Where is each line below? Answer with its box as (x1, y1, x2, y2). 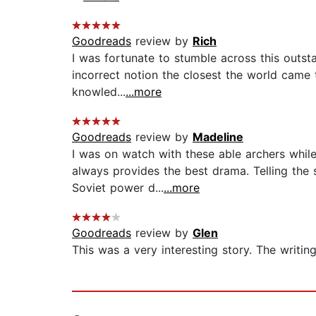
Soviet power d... (72, 181, 164, 195)
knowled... (72, 85, 126, 99)
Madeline (193, 130, 243, 145)
